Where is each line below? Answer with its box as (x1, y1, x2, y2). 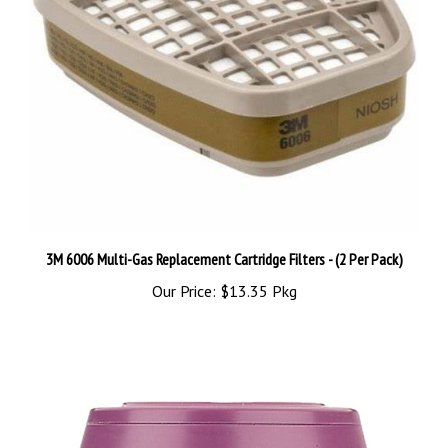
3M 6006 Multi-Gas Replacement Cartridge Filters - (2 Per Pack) (45, 225, 403, 246)
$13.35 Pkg (215, 257, 297, 278)
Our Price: (151, 257, 216, 278)
